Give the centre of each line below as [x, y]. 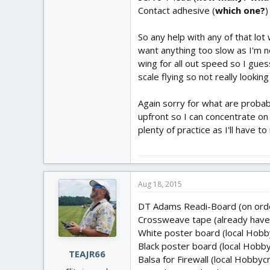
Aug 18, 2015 [160, 184]
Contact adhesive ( [177, 10]
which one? [240, 10]
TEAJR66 [87, 254]
